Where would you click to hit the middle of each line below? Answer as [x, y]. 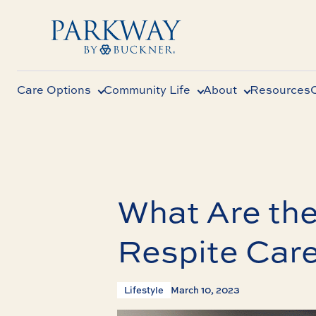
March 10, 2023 [205, 290]
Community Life [147, 90]
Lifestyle [144, 290]
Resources [280, 90]
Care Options [54, 90]
